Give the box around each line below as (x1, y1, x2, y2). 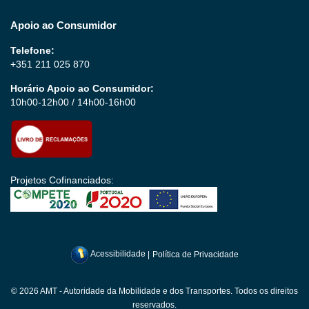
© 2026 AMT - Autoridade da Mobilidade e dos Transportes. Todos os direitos (11, 286, 298, 296)
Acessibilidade (89, 249, 148, 259)
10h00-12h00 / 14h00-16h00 (10, 97, 136, 108)
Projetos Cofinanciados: (10, 175, 114, 186)
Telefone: (10, 45, 54, 57)
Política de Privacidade (152, 249, 239, 259)
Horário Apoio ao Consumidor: (10, 83, 154, 94)
